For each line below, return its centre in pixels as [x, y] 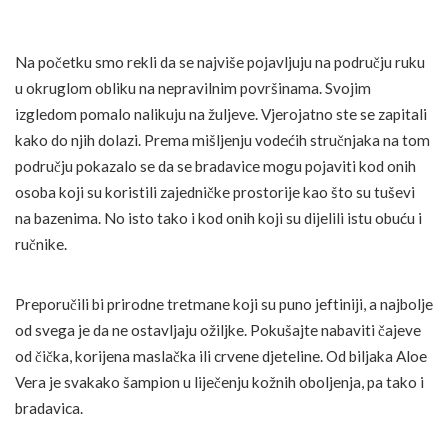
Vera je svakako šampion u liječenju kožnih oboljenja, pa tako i [219, 381]
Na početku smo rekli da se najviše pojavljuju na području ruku [220, 61]
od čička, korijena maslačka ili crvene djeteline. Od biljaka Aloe [221, 355]
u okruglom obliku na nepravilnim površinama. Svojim [193, 87]
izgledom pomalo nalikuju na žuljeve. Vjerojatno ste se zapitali [221, 113]
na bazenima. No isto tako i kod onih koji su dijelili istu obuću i [218, 217]
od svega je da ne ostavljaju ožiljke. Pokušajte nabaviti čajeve [218, 329]
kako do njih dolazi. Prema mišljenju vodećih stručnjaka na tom [222, 139]
